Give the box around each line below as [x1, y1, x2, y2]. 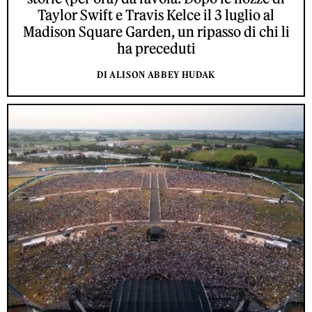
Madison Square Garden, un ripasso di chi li [22, 23, 290, 41]
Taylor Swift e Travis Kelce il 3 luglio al [38, 6, 274, 24]
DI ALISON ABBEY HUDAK [97, 69, 215, 81]
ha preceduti [116, 40, 196, 58]
